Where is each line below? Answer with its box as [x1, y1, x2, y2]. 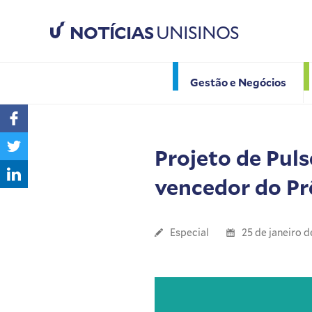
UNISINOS [153, 21, 239, 45]
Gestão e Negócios [189, 75, 286, 89]
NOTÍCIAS [70, 21, 153, 45]
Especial [170, 226, 209, 240]
